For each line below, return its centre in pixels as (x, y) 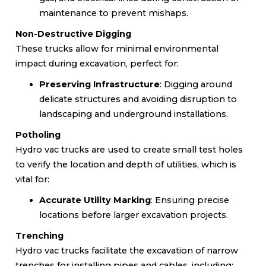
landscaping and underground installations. (134, 114)
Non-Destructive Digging (73, 34)
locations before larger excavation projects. (134, 215)
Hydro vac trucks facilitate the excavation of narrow (127, 251)
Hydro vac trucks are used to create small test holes (129, 150)
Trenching (39, 236)
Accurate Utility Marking (95, 200)
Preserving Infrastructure (99, 84)
